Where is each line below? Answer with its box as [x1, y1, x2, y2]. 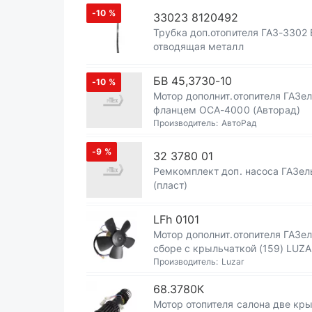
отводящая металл [153, 40, 244, 52]
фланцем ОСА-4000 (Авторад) [153, 104, 300, 116]
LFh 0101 [153, 212, 200, 226]
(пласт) [153, 179, 188, 191]
